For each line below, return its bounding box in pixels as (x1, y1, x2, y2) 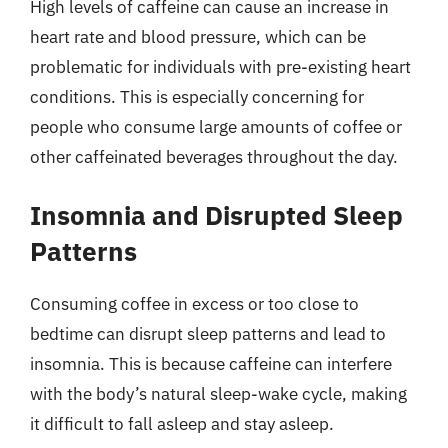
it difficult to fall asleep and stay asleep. (30, 413, 334, 435)
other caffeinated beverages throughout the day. (30, 145, 398, 168)
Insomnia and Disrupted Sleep (30, 198, 403, 232)
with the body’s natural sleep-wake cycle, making (30, 383, 407, 405)
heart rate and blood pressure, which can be (30, 25, 366, 48)
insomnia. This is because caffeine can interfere (30, 353, 392, 375)
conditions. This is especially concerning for (30, 85, 364, 108)
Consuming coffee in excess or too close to (30, 293, 359, 315)
